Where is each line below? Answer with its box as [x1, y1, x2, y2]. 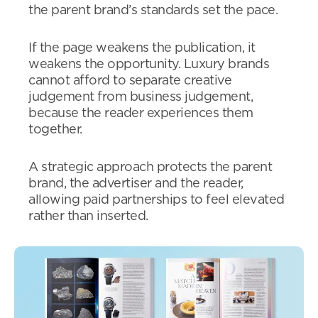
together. [28, 124, 82, 136]
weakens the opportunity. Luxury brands [28, 58, 269, 71]
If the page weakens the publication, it [28, 42, 256, 55]
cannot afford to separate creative [28, 75, 231, 87]
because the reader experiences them [28, 107, 253, 120]
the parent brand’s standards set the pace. [28, 4, 278, 17]
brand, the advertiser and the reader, [28, 177, 243, 190]
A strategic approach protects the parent [28, 161, 272, 174]
